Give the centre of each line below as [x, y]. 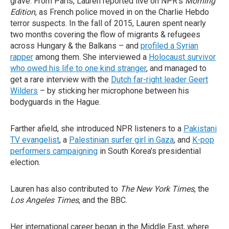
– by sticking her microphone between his [113, 91]
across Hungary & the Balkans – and [75, 46]
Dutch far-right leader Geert [159, 79]
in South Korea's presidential [149, 151]
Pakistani [200, 129]
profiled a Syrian [169, 46]
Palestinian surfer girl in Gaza [121, 140]
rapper [22, 57]
